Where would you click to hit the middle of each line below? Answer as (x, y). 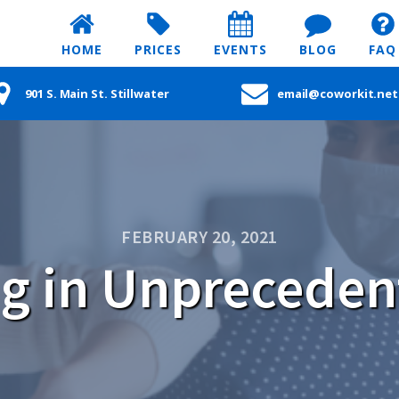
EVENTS (240, 49)
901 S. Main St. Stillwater (97, 94)
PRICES (158, 49)
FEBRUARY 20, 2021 (199, 236)
